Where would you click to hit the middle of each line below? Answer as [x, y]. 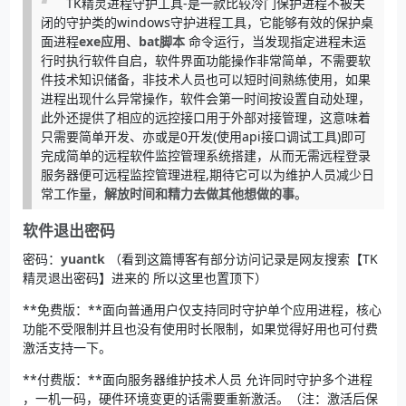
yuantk [82, 258]
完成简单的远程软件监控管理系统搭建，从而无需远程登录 [205, 155]
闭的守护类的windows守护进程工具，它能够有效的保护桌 [207, 22]
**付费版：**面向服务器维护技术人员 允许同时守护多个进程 [197, 379]
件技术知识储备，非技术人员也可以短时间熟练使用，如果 [205, 79]
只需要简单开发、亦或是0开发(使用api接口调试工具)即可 [203, 136]
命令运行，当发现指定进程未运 [275, 41]
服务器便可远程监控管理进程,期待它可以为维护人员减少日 [207, 174]
